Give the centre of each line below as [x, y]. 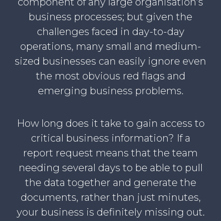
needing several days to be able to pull [110, 168]
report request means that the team [110, 153]
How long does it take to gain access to [110, 124]
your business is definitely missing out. [110, 212]
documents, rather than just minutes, [110, 198]
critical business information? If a [110, 138]
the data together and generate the [110, 183]
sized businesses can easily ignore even [110, 61]
